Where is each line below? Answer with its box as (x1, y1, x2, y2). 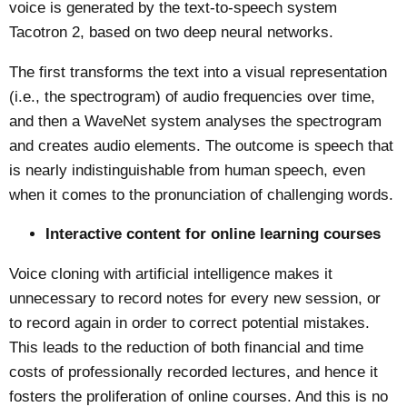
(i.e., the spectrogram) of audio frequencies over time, (9, 87, 376, 105)
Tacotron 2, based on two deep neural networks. (9, 23, 334, 41)
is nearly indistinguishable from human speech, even (9, 161, 366, 179)
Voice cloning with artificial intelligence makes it (9, 265, 333, 283)
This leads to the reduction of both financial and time (9, 339, 364, 357)
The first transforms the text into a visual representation (9, 63, 388, 81)
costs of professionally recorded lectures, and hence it (9, 363, 379, 382)
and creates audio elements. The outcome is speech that (9, 136, 394, 154)
